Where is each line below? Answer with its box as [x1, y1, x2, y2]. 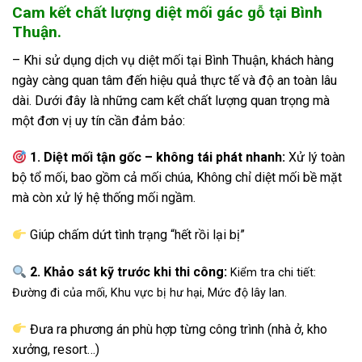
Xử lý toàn [285, 149, 346, 166]
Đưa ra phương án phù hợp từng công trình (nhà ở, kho [27, 321, 328, 337]
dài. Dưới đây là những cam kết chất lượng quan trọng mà [12, 92, 330, 108]
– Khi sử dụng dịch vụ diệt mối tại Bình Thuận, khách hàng [12, 52, 334, 68]
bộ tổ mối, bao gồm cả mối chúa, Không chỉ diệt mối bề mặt [12, 170, 342, 186]
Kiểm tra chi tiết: [227, 265, 317, 280]
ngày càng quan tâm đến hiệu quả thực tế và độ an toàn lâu [12, 72, 337, 88]
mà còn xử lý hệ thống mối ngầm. [12, 190, 196, 206]
